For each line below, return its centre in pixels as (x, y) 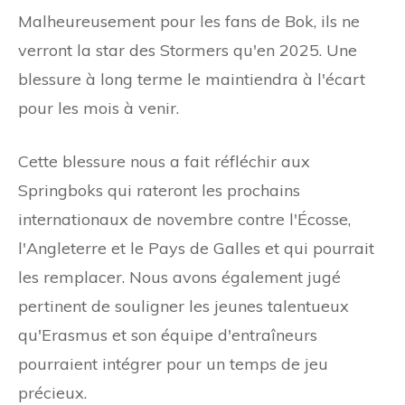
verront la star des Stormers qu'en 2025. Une (188, 50)
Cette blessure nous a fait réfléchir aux (164, 161)
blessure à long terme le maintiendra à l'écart (192, 79)
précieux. (52, 392)
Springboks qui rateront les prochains (159, 190)
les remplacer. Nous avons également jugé (179, 277)
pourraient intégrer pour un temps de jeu (173, 363)
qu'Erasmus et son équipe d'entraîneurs (168, 334)
